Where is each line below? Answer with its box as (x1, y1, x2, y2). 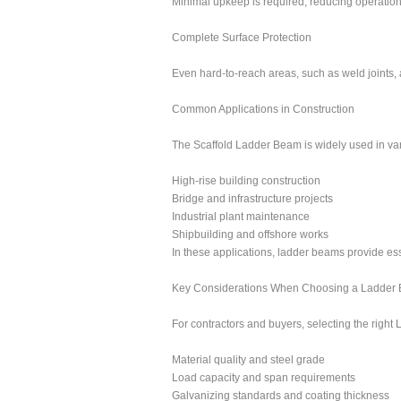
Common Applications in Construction (172, 103, 354, 115)
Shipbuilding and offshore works (172, 228, 328, 241)
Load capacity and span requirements (172, 371, 355, 384)
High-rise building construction (172, 175, 320, 187)
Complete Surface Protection (172, 31, 311, 44)
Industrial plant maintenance (172, 210, 310, 223)
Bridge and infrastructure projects (172, 192, 333, 205)
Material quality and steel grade (172, 354, 325, 366)
